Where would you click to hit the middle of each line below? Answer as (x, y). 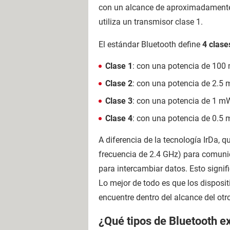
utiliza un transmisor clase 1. (151, 22)
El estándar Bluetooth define (150, 44)
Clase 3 (119, 101)
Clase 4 (119, 118)
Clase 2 (119, 83)
